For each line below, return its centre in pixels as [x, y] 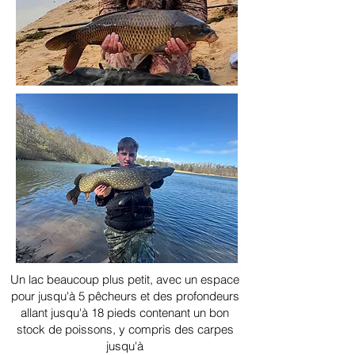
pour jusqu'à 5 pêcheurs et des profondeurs [125, 296]
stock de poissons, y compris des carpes [125, 330]
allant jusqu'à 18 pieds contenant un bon [125, 313]
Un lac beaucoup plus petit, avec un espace [125, 280]
